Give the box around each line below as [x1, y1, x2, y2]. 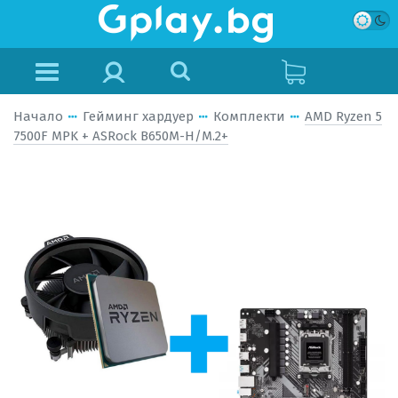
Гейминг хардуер [83, 108, 194, 124]
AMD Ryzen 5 [305, 108, 382, 124]
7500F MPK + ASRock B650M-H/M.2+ [13, 128, 228, 144]
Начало [13, 108, 63, 124]
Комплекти [213, 108, 285, 124]
